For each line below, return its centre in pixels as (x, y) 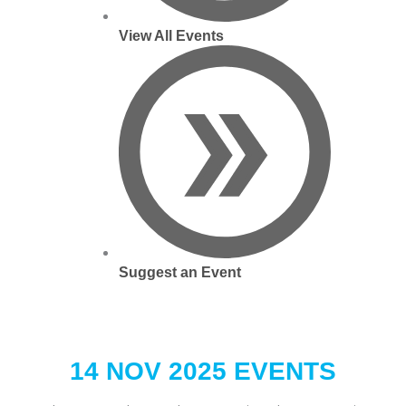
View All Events (171, 36)
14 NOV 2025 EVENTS (203, 371)
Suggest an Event (179, 273)
